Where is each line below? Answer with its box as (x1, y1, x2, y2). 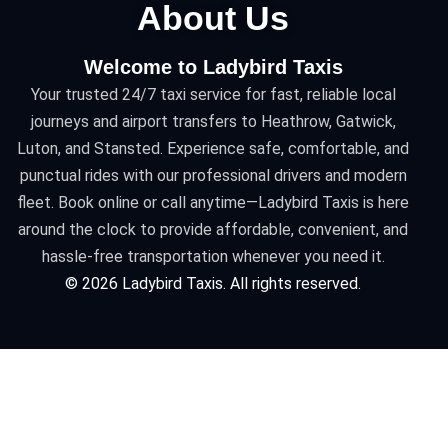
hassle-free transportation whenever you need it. (41, 246, 385, 266)
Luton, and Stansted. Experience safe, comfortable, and (17, 138, 410, 158)
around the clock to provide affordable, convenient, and (18, 219, 409, 239)
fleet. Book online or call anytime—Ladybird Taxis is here (17, 192, 410, 212)
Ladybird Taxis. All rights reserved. (118, 273, 362, 293)
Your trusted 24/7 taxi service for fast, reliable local (30, 84, 396, 104)
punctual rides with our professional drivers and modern (19, 165, 407, 185)
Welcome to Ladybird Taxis (83, 55, 343, 78)
